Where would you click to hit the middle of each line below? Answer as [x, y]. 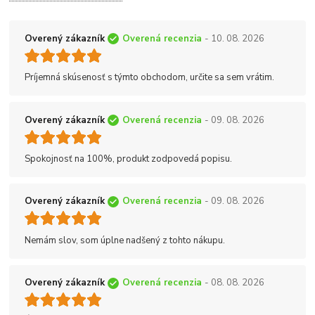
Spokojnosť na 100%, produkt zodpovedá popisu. [128, 159]
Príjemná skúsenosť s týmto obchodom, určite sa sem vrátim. [149, 77]
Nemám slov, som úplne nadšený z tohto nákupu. [125, 240]
